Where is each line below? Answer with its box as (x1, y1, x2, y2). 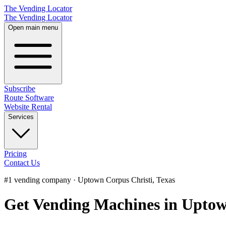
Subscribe (4, 84, 35, 93)
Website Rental (4, 102, 52, 111)
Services (8, 113, 34, 121)
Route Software (4, 93, 54, 102)
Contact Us (4, 158, 40, 167)
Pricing (4, 149, 27, 158)
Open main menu (8, 24, 58, 31)
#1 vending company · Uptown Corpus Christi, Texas (4, 176, 175, 184)
